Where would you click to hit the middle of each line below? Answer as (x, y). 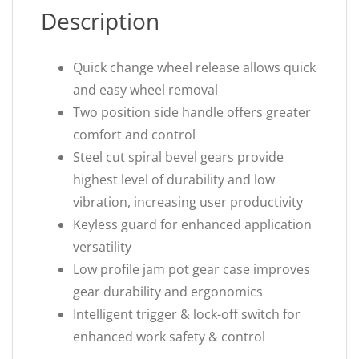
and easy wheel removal (145, 90)
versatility (102, 247)
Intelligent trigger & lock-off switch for (187, 314)
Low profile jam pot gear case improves (192, 269)
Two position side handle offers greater (192, 112)
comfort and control (134, 135)
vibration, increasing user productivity (188, 202)
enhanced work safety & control (169, 337)
